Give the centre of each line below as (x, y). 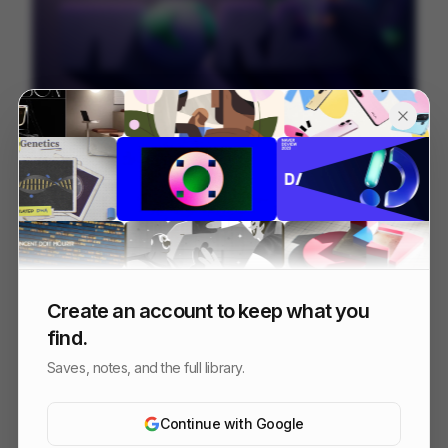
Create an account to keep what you (207, 310)
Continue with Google (232, 423)
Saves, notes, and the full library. (145, 367)
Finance (107, 192)
